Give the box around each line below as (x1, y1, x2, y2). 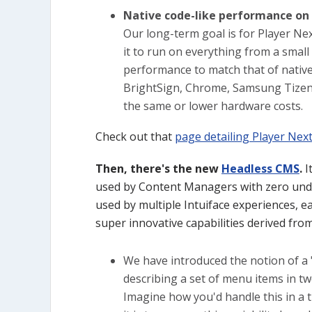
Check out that (95, 129, 175, 144)
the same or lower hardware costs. (123, 98, 303, 114)
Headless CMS (221, 161, 299, 176)
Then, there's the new (95, 161, 221, 176)
